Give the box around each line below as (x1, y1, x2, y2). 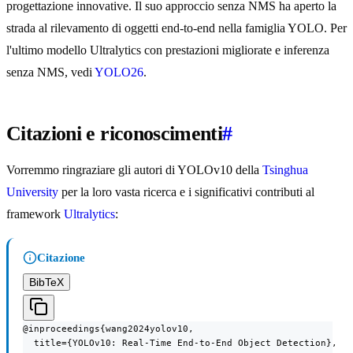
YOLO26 (95, 65, 143, 80)
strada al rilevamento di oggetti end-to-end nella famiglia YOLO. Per (6, 21, 347, 35)
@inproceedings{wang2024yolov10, (23, 323, 194, 335)
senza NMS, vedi (6, 65, 95, 80)
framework (6, 207, 64, 221)
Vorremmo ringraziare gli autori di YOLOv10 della (6, 163, 262, 177)
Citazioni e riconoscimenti (6, 122, 223, 146)
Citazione (37, 251, 86, 265)
